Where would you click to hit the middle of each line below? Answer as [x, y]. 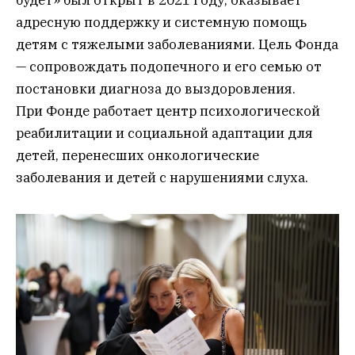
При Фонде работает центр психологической [168, 111]
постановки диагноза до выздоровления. [156, 89]
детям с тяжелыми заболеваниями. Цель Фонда [177, 45]
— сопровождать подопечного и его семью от [169, 67]
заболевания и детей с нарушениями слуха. [162, 178]
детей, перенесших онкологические [137, 156]
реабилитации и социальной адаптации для [164, 134]
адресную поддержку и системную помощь [161, 23]
